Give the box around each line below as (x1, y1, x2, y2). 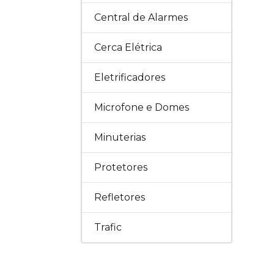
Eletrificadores (94, 72, 165, 83)
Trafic (94, 221, 122, 233)
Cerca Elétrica (94, 42, 162, 53)
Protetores (94, 161, 147, 173)
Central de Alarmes (94, 12, 188, 23)
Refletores (94, 191, 145, 203)
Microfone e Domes (94, 102, 189, 113)
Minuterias (94, 131, 146, 143)
